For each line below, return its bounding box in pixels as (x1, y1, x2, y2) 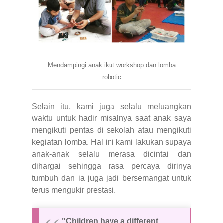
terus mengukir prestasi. (32, 185, 116, 194)
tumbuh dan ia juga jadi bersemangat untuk (32, 173, 191, 182)
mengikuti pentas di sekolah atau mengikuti (32, 125, 191, 134)
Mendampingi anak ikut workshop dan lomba (47, 61, 176, 69)
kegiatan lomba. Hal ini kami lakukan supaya (32, 137, 191, 146)
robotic (102, 73, 121, 81)
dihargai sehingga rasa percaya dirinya (32, 161, 191, 170)
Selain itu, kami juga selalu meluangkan (32, 102, 191, 111)
